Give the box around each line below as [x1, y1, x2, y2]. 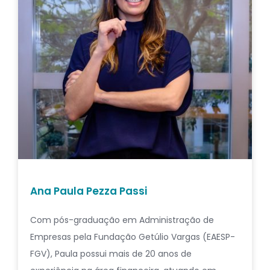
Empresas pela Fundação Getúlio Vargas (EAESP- [30, 230, 235, 243]
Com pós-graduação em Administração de [30, 213, 214, 226]
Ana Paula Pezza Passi [30, 183, 147, 198]
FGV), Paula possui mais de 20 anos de [30, 247, 192, 260]
